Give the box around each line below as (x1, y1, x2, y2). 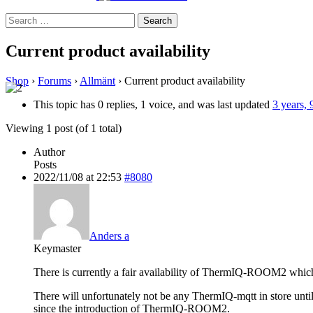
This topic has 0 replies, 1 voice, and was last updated (34, 98, 272, 110)
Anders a (89, 229, 129, 242)
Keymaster (34, 242, 81, 254)
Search (5, 13, 35, 24)
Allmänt (80, 74, 115, 87)
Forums (38, 74, 71, 87)
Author (34, 145, 65, 158)
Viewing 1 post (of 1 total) (6, 122, 122, 134)
